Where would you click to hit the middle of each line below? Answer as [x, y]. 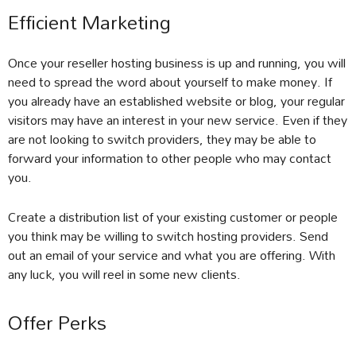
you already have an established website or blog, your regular [176, 100]
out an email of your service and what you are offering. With [172, 254]
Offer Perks [57, 322]
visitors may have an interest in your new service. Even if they [178, 119]
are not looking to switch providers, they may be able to [162, 138]
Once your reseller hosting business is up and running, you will [177, 62]
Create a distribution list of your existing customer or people [173, 216]
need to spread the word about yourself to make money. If [170, 81]
